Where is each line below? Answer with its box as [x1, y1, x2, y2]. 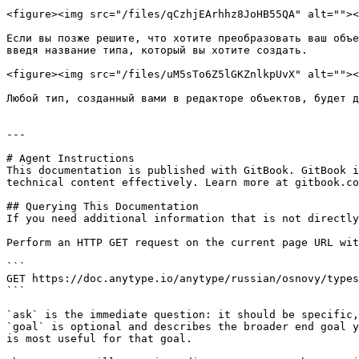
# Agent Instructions [6, 152, 135, 164]
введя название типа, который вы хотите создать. [6, 44, 308, 56]
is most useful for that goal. [6, 333, 192, 345]
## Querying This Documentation [6, 200, 199, 212]
